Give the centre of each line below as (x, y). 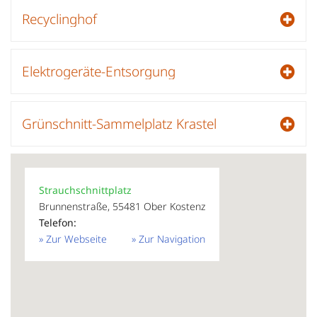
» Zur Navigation (168, 238)
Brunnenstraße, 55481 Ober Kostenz (122, 206)
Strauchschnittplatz (85, 190)
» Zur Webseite (73, 238)
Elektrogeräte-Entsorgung (99, 71)
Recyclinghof (59, 19)
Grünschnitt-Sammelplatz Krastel (119, 123)
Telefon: (58, 222)
